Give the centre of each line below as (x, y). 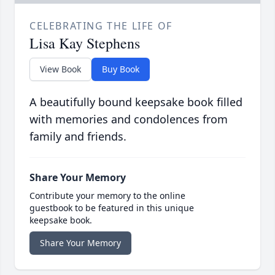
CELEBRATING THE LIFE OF (101, 26)
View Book (60, 69)
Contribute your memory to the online (107, 196)
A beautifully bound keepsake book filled (136, 102)
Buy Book (121, 69)
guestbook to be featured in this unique (112, 208)
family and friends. (78, 137)
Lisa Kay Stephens (85, 43)
